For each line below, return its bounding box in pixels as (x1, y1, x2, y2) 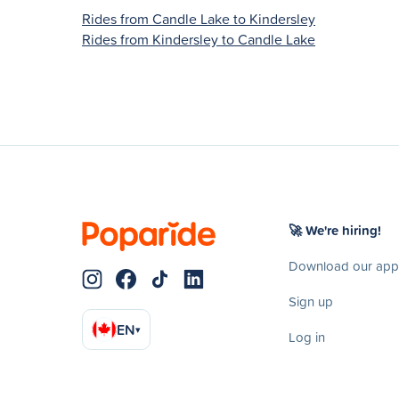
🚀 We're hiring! (289, 220, 381, 240)
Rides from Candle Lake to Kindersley (82, 8, 315, 28)
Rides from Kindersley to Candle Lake (82, 28, 315, 49)
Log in (289, 327, 325, 346)
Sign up (289, 291, 333, 311)
